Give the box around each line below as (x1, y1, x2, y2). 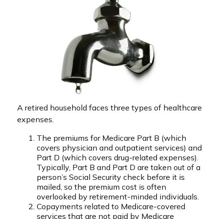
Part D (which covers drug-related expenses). (37, 153, 198, 163)
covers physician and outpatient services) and (37, 143, 202, 153)
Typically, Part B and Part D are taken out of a (37, 162, 200, 173)
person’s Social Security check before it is (37, 172, 185, 182)
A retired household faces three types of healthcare (17, 103, 202, 113)
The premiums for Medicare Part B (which (37, 133, 186, 143)
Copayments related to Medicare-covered (37, 201, 185, 212)
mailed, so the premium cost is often (37, 182, 166, 192)
